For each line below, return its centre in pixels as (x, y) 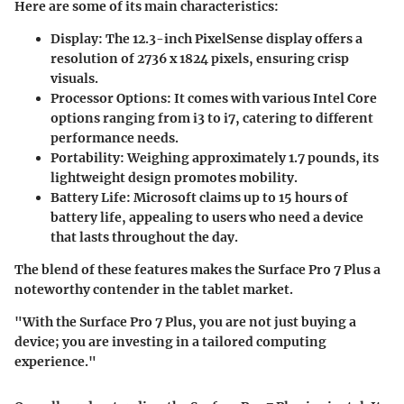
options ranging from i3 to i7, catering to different (212, 118)
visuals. (74, 78)
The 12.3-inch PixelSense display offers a (233, 38)
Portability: (87, 157)
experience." (55, 361)
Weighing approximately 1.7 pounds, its (252, 157)
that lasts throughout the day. (144, 237)
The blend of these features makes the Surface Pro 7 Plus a (197, 269)
